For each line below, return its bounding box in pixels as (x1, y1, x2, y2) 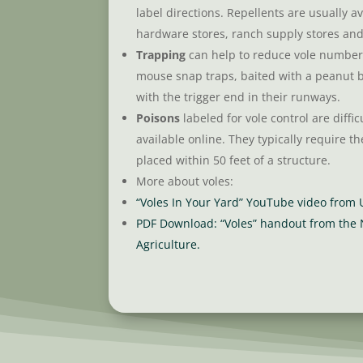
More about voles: (136, 173, 234, 190)
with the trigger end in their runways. (136, 89, 341, 105)
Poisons (136, 110, 181, 126)
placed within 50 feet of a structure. (136, 152, 331, 169)
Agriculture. (136, 237, 201, 253)
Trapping (136, 47, 190, 63)
